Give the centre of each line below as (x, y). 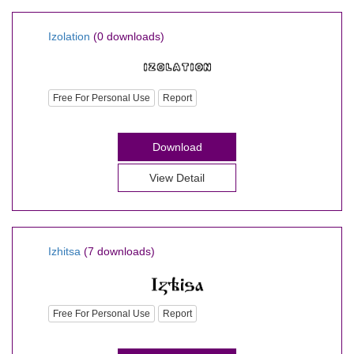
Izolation (69, 36)
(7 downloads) (119, 251)
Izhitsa (64, 251)
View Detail (177, 178)
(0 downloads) (129, 36)
